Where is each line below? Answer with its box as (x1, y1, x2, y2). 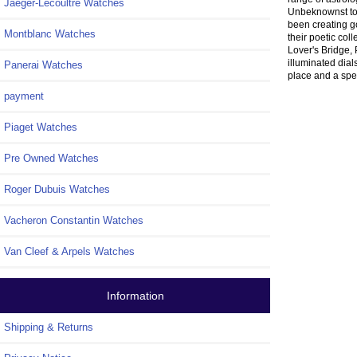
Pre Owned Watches (4, 152, 99, 165)
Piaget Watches (4, 121, 77, 134)
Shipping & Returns (4, 320, 93, 333)
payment (4, 90, 44, 103)
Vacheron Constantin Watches (4, 214, 143, 227)
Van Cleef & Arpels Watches (4, 245, 135, 258)
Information (106, 288, 164, 302)
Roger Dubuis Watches (4, 183, 110, 196)
